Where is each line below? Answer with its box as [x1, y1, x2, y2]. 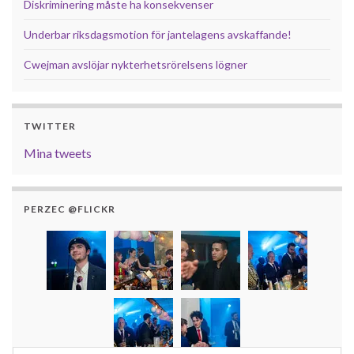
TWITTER [24, 119, 76, 132]
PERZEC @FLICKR [24, 202, 115, 215]
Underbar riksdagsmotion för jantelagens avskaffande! [24, 27, 292, 41]
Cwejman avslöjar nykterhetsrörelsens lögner [24, 57, 247, 71]
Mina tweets [24, 145, 92, 160]
